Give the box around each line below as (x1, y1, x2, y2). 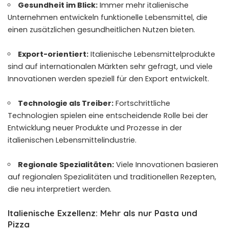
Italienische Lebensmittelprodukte (88, 49, 216, 60)
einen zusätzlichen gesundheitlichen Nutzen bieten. (8, 25, 195, 35)
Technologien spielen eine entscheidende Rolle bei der (8, 110, 208, 121)
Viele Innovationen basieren (114, 159, 219, 170)
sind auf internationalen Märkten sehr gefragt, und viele (8, 61, 213, 72)
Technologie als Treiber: (18, 98, 114, 109)
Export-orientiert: (18, 49, 89, 60)
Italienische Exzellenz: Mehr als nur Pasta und (8, 208, 197, 219)
